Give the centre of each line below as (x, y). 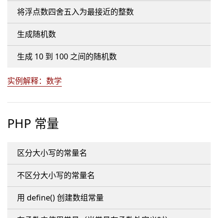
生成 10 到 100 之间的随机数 (67, 56)
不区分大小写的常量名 (56, 175)
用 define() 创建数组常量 (60, 198)
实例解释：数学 (35, 81)
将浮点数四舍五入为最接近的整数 (75, 12)
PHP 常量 (33, 123)
